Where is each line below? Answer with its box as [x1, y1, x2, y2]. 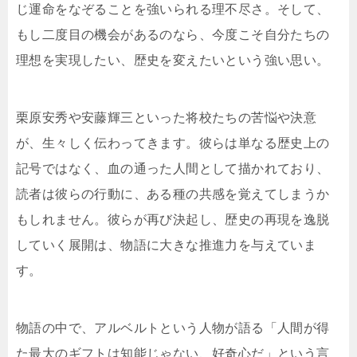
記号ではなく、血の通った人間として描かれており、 [16, 162, 330, 176]
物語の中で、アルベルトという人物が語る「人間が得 [16, 321, 330, 335]
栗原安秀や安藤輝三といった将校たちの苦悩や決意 [16, 111, 317, 125]
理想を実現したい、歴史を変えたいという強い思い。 [16, 53, 330, 68]
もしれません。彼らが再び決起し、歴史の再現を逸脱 [16, 213, 330, 227]
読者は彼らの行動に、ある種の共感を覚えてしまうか [16, 187, 330, 202]
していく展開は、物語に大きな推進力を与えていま [16, 238, 317, 253]
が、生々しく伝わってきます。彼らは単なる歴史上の [16, 136, 330, 151]
